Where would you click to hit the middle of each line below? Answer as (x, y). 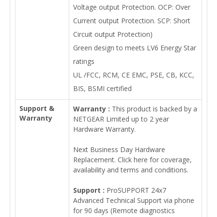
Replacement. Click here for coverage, (132, 160)
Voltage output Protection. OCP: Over (132, 7)
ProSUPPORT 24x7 (135, 190)
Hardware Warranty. (104, 129)
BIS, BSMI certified (102, 88)
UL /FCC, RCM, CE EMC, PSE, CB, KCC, (134, 75)
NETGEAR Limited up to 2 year (121, 119)
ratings (84, 61)
